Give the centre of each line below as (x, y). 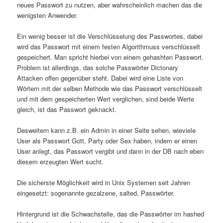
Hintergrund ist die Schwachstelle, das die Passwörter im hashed (111, 214)
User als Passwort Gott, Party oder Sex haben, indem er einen (107, 141)
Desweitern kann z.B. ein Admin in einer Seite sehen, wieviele (107, 130)
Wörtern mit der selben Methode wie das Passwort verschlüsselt (110, 88)
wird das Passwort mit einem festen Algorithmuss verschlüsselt (109, 46)
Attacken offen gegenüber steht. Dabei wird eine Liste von (100, 78)
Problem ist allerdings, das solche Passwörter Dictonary (98, 67)
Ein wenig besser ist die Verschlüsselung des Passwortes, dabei (110, 36)
